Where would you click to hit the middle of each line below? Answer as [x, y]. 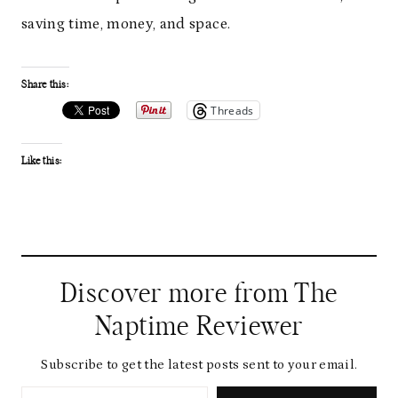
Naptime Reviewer [199, 327]
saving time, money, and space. [126, 24]
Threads [232, 110]
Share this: [45, 85]
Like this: [42, 161]
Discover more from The [199, 295]
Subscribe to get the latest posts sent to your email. [199, 365]
